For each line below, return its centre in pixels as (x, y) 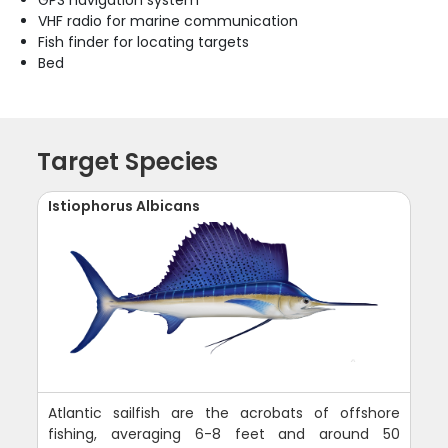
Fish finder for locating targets (144, 42)
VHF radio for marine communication (168, 21)
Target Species (128, 162)
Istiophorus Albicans (124, 206)
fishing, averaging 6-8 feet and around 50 (224, 434)
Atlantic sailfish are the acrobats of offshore (224, 413)
